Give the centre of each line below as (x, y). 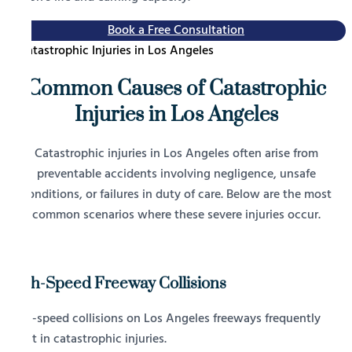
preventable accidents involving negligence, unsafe (176, 175)
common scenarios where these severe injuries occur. (176, 216)
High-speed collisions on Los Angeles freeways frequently (163, 319)
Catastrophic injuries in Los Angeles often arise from (176, 154)
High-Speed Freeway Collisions (116, 284)
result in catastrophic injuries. (86, 339)
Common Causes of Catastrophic (176, 90)
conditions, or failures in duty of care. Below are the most (176, 195)
